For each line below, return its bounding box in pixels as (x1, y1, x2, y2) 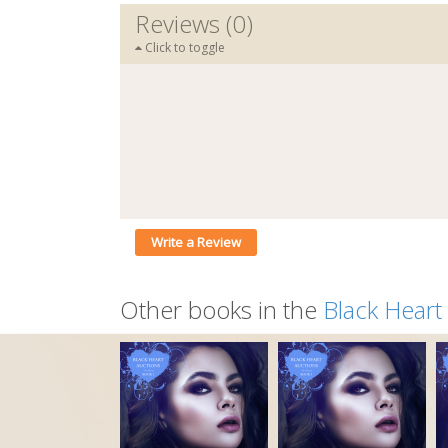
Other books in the (120, 293, 323, 326)
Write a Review (151, 233, 241, 251)
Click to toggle (142, 39, 225, 56)
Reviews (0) (135, 7, 253, 40)
